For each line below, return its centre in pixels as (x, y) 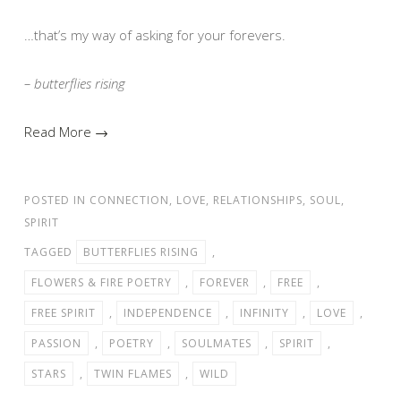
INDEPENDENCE (168, 312)
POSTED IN (57, 200)
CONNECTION (129, 200)
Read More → (66, 131)
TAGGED (50, 252)
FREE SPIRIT (64, 312)
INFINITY (264, 312)
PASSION (56, 343)
